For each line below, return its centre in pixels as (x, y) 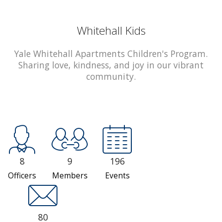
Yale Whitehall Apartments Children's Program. (111, 53)
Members (70, 176)
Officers (22, 176)
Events (117, 176)
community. (111, 76)
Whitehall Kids (111, 30)
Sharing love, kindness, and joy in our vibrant (111, 65)
